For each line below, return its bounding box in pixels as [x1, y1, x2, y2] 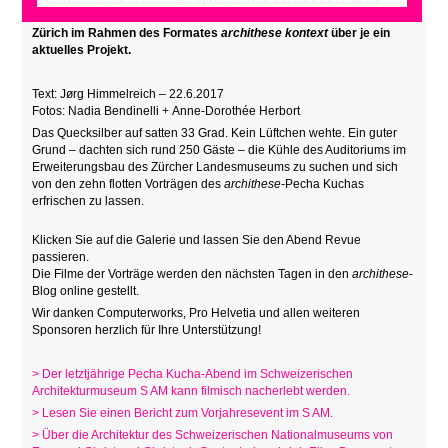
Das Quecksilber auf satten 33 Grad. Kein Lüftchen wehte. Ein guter [32, 126, 398, 140]
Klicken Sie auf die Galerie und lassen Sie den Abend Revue [32, 233, 362, 247]
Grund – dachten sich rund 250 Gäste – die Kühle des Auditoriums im [32, 143, 407, 157]
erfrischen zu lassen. [32, 194, 145, 208]
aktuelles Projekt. [32, 43, 132, 57]
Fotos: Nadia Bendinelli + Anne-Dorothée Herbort [32, 104, 304, 118]
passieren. [32, 250, 90, 264]
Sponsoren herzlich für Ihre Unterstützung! [32, 323, 262, 337]
